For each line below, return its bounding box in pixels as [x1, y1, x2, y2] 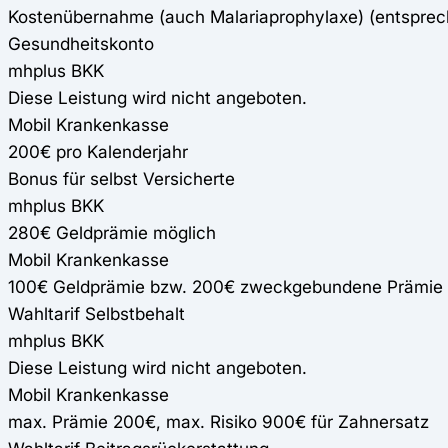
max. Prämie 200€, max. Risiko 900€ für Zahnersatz [8, 410, 429, 432]
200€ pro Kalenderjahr [8, 140, 188, 162]
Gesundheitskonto [8, 32, 154, 54]
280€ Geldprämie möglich [8, 221, 216, 243]
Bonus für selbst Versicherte [8, 167, 235, 189]
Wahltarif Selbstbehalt [8, 302, 185, 324]
